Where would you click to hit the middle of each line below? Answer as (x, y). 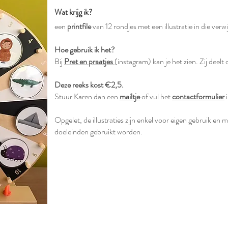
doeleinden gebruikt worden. (98, 132)
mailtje (130, 96)
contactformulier (198, 96)
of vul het (156, 96)
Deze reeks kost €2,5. (90, 85)
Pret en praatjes (89, 61)
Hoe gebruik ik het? (85, 50)
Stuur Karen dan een (87, 96)
